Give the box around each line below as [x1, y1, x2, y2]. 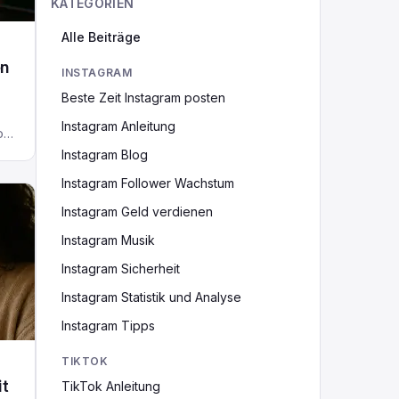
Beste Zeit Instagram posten [61, 90, 225, 105]
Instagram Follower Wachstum [61, 175, 234, 191]
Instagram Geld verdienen [61, 204, 213, 219]
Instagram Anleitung [61, 118, 175, 134]
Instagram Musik [61, 232, 155, 248]
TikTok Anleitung [61, 379, 160, 394]
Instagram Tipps [61, 318, 155, 333]
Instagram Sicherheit [61, 261, 180, 276]
